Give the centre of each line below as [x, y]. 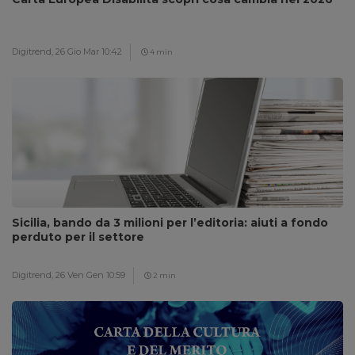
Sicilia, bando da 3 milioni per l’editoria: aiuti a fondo [170, 223]
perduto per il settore [78, 237]
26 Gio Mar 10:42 [89, 52]
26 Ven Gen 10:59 [90, 275]
